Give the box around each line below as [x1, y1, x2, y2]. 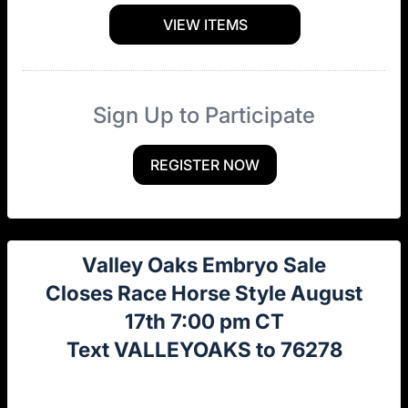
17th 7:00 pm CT [124, 308, 284, 333]
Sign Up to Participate [93, 101, 315, 128]
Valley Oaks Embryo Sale [82, 251, 326, 277]
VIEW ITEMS [162, 15, 248, 34]
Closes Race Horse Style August [46, 280, 362, 305]
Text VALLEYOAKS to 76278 [66, 336, 342, 362]
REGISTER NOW [150, 155, 260, 174]
